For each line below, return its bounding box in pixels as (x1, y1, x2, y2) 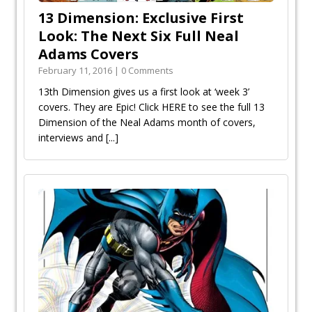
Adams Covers (38, 44, 139, 63)
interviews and (38, 130, 106, 144)
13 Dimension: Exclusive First (38, 8, 244, 27)
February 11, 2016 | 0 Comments (38, 63, 173, 77)
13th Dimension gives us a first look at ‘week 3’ (38, 84, 249, 98)
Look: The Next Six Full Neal (38, 26, 239, 45)
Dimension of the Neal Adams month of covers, (38, 115, 256, 129)
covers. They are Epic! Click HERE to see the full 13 (38, 100, 265, 114)
